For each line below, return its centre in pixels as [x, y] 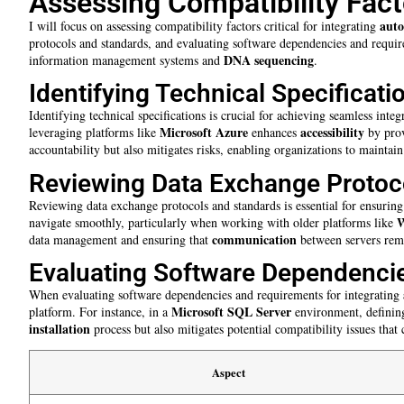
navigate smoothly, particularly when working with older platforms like [213, 222]
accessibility [332, 133]
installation [60, 329]
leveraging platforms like [94, 133]
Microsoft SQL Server [231, 312]
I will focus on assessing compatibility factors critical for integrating [204, 25]
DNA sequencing [269, 60]
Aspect [229, 373]
